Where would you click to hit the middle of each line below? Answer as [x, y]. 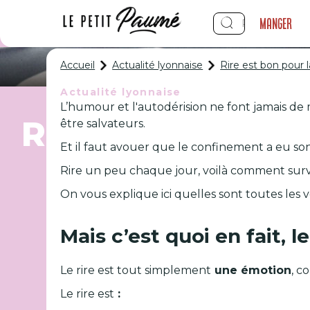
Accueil [78, 65]
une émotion [252, 270]
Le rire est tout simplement [136, 270]
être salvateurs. [103, 124]
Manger [276, 24]
